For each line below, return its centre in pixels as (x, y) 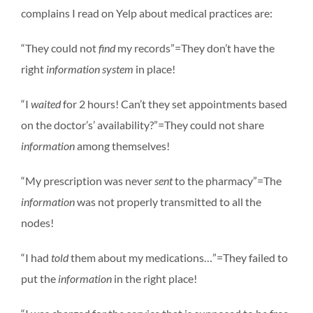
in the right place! (154, 278)
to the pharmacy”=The (227, 180)
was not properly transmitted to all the (168, 201)
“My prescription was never (88, 180)
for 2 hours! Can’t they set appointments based (174, 103)
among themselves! (122, 145)
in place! (154, 68)
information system (90, 68)
